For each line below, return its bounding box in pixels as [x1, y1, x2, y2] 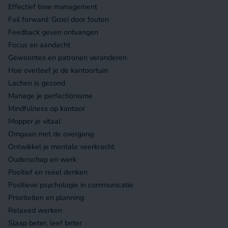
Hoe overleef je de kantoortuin [8, 65, 108, 76]
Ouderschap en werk [8, 154, 77, 165]
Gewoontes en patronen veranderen [8, 52, 127, 63]
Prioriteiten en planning [8, 192, 84, 203]
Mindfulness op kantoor [8, 103, 85, 114]
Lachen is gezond [8, 78, 66, 89]
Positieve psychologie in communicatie [8, 180, 134, 190]
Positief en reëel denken [8, 167, 88, 178]
